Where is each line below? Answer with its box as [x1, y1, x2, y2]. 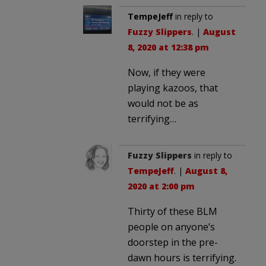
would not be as [128, 97, 198, 110]
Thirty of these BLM [128, 205, 217, 218]
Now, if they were [128, 66, 205, 80]
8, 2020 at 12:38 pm [128, 42, 209, 53]
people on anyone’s [128, 220, 215, 234]
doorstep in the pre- [128, 236, 218, 249]
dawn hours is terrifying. [128, 251, 236, 265]
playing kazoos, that [128, 81, 218, 95]
